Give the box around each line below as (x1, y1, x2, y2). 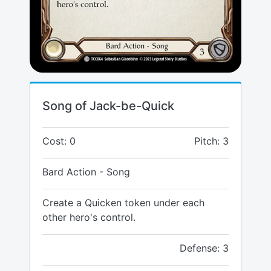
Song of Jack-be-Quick (42, 99, 174, 114)
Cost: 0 (42, 135, 76, 148)
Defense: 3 (180, 242, 229, 255)
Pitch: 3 (194, 135, 229, 148)
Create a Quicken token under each (42, 197, 204, 209)
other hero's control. (42, 211, 135, 224)
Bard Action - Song (42, 166, 130, 178)
